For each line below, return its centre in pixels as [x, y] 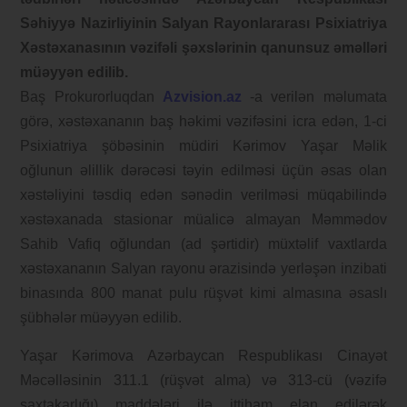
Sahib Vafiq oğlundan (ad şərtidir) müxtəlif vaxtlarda [203, 244]
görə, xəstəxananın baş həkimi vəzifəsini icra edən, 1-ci [203, 122]
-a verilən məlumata [318, 97]
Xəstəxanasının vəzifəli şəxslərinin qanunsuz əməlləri [203, 48]
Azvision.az [206, 97]
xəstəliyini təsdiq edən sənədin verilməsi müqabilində [203, 195]
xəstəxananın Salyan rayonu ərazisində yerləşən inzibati [203, 269]
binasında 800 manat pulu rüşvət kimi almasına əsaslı [203, 293]
